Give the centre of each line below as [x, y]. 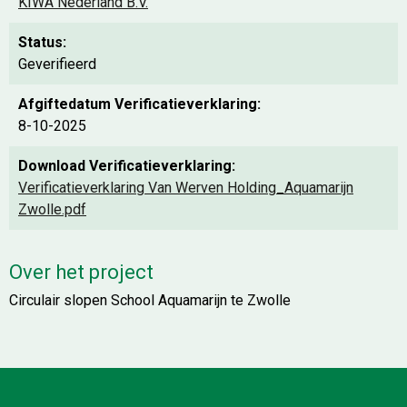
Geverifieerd [57, 64]
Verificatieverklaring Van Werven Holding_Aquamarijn [186, 188]
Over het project [81, 272]
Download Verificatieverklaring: [127, 166]
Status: [42, 42]
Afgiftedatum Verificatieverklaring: [139, 104]
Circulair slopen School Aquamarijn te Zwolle [150, 300]
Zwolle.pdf [52, 209]
